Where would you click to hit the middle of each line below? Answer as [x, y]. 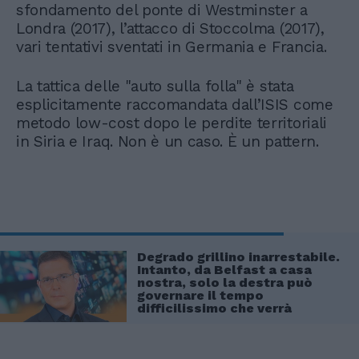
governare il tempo [200, 295]
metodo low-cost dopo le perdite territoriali [171, 123]
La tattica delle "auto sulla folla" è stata [155, 86]
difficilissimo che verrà [214, 308]
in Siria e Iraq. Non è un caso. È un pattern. [167, 141]
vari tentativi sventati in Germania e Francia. [171, 46]
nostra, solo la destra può [225, 282]
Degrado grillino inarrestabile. [238, 256]
